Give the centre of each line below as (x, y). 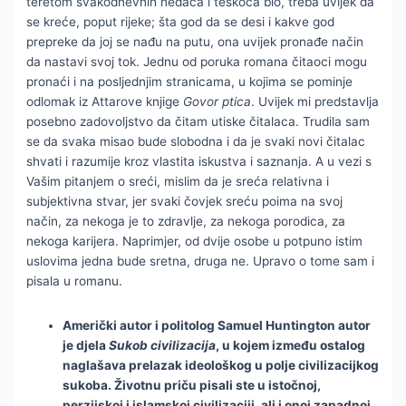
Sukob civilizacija (163, 346)
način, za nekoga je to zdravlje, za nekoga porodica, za (186, 221)
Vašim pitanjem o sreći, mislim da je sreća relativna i (178, 181)
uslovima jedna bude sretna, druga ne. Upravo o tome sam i (201, 261)
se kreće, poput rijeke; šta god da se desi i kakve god (181, 21)
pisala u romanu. (75, 280)
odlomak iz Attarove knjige (105, 101)
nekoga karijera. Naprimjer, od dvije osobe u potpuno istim (195, 241)
